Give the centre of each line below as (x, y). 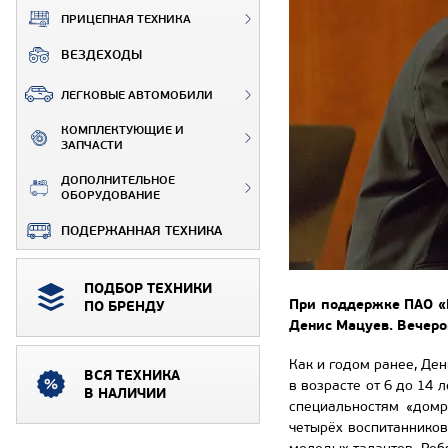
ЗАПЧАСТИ (92, 145)
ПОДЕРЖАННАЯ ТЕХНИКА (141, 230)
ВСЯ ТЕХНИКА (132, 375)
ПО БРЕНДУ (124, 306)
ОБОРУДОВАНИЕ (110, 195)
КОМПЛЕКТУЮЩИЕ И (122, 130)
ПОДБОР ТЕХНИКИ (148, 288)
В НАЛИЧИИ (125, 393)
